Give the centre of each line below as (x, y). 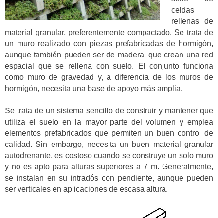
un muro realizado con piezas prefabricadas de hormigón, (109, 43)
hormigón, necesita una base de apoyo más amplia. (94, 88)
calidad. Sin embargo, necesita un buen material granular (109, 144)
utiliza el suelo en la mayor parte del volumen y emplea (109, 122)
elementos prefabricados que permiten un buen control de (109, 133)
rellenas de (192, 21)
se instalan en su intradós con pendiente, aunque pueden (109, 178)
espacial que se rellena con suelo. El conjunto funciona (109, 66)
